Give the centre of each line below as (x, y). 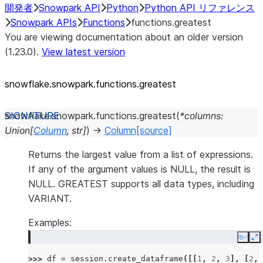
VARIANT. (50, 198)
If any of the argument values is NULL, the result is (139, 169)
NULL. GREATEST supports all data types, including (141, 184)
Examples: (50, 222)
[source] (154, 130)
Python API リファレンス (200, 8)
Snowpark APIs (44, 22)
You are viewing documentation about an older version (124, 37)
